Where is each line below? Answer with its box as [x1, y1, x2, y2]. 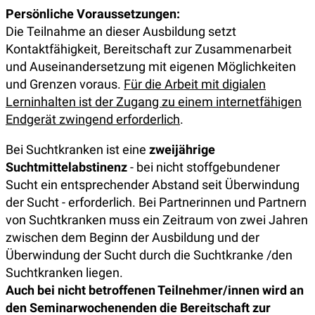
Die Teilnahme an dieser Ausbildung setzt [6, 24, 236, 39]
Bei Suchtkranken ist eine [6, 142, 149, 157]
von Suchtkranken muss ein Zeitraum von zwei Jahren [6, 212, 308, 227]
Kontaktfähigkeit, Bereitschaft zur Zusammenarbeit [6, 41, 292, 56]
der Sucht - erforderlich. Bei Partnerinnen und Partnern [6, 195, 307, 210]
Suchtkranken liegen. [6, 265, 123, 280]
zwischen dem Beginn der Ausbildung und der [6, 230, 259, 245]
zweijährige [149, 142, 215, 157]
